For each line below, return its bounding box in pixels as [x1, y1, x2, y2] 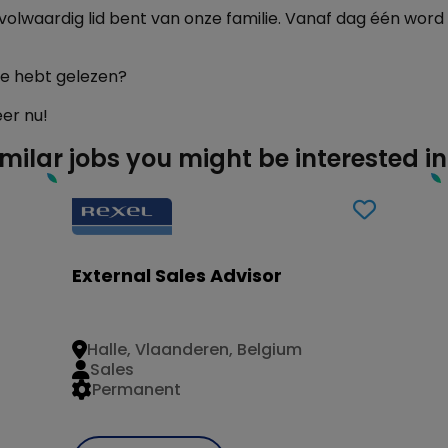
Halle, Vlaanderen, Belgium [87, 338, 303, 362]
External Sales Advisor [72, 262, 283, 288]
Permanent [92, 378, 182, 402]
